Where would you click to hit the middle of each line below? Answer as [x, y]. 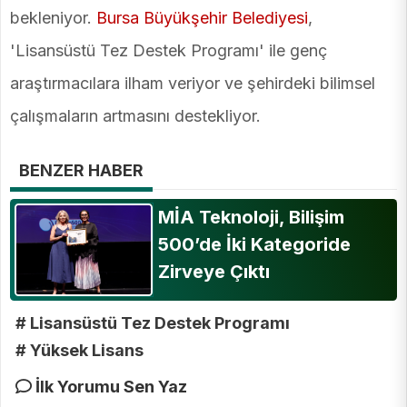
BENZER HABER [81, 170]
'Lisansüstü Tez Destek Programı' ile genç [169, 50]
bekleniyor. [51, 17]
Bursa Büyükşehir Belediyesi [200, 17]
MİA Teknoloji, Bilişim [251, 217]
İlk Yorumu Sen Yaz [109, 387]
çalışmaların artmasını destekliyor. [135, 115]
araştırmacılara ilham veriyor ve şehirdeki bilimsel [193, 83]
